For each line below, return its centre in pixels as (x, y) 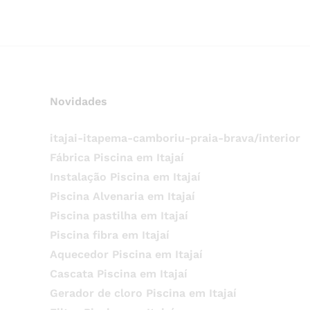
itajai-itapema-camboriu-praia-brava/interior (175, 138)
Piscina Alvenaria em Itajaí (122, 196)
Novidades (78, 101)
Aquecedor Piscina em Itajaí (126, 254)
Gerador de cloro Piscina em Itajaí (143, 293)
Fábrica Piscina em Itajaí (117, 157)
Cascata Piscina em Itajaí (118, 274)
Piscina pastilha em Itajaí (119, 216)
